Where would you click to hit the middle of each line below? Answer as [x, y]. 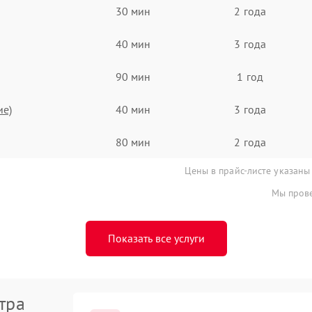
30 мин [133, 11]
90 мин [133, 76]
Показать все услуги [156, 238]
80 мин [133, 142]
